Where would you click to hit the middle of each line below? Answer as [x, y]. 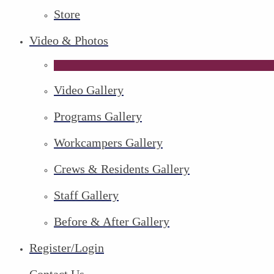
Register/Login [71, 248]
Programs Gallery [101, 116]
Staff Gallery [90, 195]
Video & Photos [73, 40]
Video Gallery [93, 90]
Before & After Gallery [116, 221]
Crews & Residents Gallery [126, 169]
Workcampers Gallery [113, 143]
